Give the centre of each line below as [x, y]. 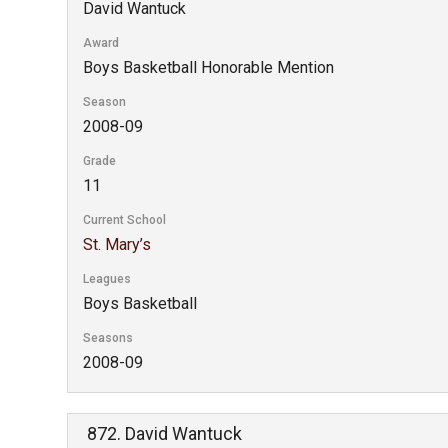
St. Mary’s [117, 244]
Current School [125, 220]
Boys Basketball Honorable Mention [209, 67]
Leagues [107, 279]
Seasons [108, 338]
